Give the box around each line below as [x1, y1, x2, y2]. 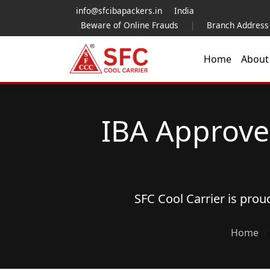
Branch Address [207, 19, 269, 31]
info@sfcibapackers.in [76, 5, 162, 16]
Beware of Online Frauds [81, 19, 178, 31]
